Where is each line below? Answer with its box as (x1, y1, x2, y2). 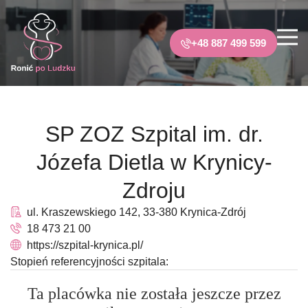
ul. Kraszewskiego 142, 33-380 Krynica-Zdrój (27, 206, 246, 218)
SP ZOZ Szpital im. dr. (45, 122, 263, 146)
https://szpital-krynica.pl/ (27, 239, 143, 251)
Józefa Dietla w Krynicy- (36, 150, 272, 175)
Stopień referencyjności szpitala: (10, 256, 168, 267)
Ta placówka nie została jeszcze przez (27, 285, 281, 302)
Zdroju (122, 178, 186, 203)
